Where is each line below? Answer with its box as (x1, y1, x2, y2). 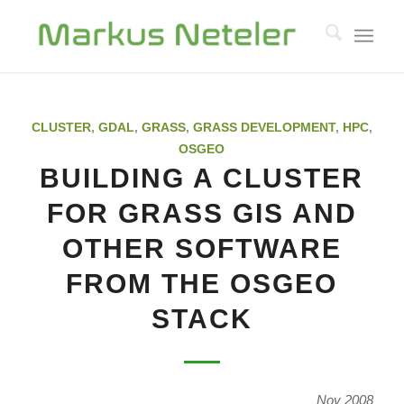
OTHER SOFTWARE (61, 234, 342, 263)
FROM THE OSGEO (66, 269, 338, 298)
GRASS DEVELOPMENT (192, 121, 335, 134)
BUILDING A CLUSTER (40, 163, 364, 193)
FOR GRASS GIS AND (46, 198, 357, 228)
